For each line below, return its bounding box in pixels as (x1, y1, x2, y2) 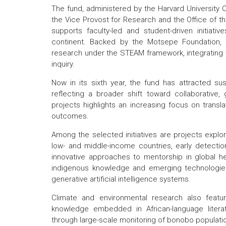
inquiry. (51, 60, 75, 69)
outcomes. (51, 111, 89, 121)
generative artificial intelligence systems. (51, 175, 191, 184)
